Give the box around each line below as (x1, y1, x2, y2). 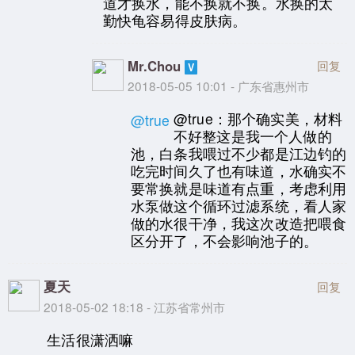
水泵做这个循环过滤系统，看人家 (130, 195, 347, 216)
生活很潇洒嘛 (47, 329, 134, 349)
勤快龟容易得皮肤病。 (102, 10, 247, 30)
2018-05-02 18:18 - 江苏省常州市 (44, 298, 225, 316)
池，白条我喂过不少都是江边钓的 (130, 143, 347, 163)
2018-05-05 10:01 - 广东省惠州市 (127, 77, 309, 95)
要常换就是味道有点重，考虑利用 (130, 177, 347, 198)
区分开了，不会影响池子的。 (130, 230, 319, 250)
